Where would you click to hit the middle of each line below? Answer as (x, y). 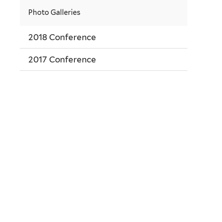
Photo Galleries (54, 12)
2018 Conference (62, 37)
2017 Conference (62, 60)
